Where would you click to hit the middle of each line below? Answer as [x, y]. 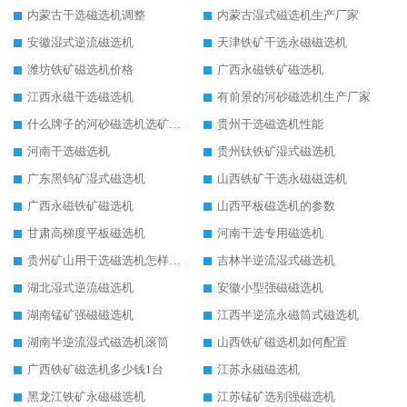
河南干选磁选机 [69, 152]
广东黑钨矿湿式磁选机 [86, 179]
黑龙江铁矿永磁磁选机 [86, 397]
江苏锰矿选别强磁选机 [276, 397]
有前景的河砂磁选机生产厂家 [294, 97]
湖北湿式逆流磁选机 [80, 288]
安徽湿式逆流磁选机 [80, 43]
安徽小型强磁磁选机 [270, 288]
